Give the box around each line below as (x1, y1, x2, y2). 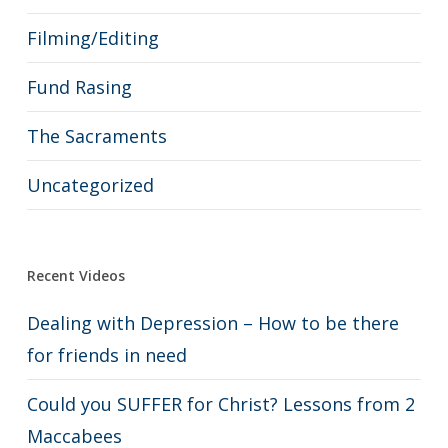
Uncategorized (26, 173, 154, 197)
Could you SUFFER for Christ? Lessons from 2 (26, 392, 415, 416)
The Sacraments (26, 124, 167, 148)
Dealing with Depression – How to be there (26, 311, 399, 335)
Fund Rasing (26, 75, 132, 99)
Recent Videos (26, 266, 125, 285)
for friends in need (26, 343, 187, 367)
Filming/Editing (26, 26, 159, 50)
